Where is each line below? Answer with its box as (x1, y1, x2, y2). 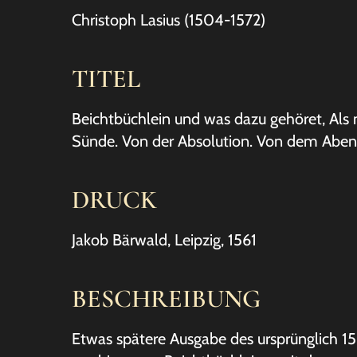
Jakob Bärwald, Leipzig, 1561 (72, 230, 257, 249)
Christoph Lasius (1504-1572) (72, 10, 265, 29)
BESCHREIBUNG (72, 283, 261, 314)
